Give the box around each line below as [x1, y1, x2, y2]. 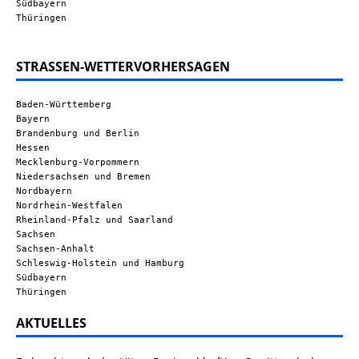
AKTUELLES [16, 314, 87, 333]
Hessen [16, 142, 50, 154]
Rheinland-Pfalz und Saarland [16, 214, 173, 226]
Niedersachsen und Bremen [16, 171, 151, 183]
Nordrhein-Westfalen [16, 200, 123, 212]
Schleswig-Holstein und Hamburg [16, 257, 184, 269]
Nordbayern [16, 185, 72, 197]
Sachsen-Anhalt [16, 243, 95, 255]
